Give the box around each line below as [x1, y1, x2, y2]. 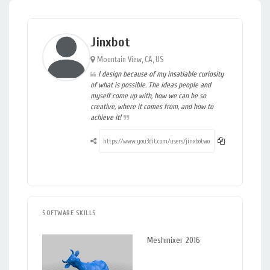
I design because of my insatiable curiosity [98, 69, 224, 78]
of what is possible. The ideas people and [90, 80, 211, 89]
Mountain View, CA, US [97, 55, 163, 64]
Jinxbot [90, 34, 130, 50]
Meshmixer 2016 [147, 235, 200, 245]
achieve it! [90, 113, 121, 122]
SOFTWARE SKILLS [42, 209, 96, 217]
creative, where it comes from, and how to [90, 102, 213, 111]
